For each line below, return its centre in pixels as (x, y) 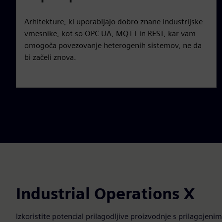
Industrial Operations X (106, 193)
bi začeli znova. (50, 57)
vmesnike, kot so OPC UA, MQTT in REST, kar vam (110, 33)
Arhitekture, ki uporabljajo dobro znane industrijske (113, 21)
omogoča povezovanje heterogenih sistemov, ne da (113, 45)
